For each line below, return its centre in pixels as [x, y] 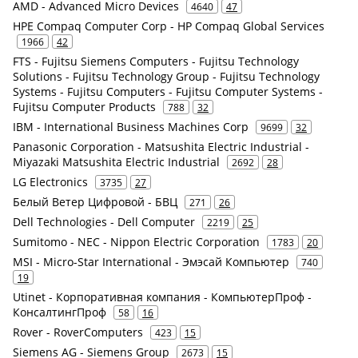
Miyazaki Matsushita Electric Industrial [116, 162]
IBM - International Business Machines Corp [131, 127]
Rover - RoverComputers [78, 332]
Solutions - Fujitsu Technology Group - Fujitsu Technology [166, 77]
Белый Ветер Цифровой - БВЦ [95, 202]
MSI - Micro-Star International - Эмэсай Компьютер [151, 262]
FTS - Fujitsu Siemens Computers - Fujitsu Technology [156, 62]
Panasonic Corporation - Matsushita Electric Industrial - [161, 147]
